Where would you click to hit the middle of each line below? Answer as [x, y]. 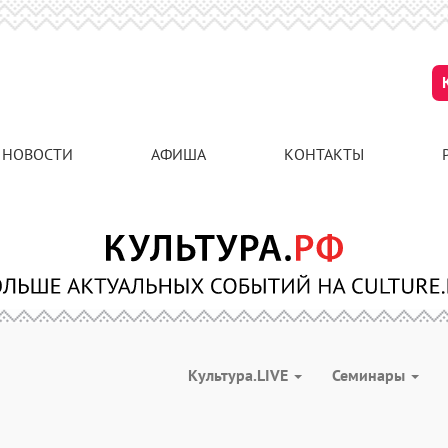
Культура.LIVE [240, 375]
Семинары [370, 375]
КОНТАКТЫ [324, 154]
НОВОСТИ [37, 154]
